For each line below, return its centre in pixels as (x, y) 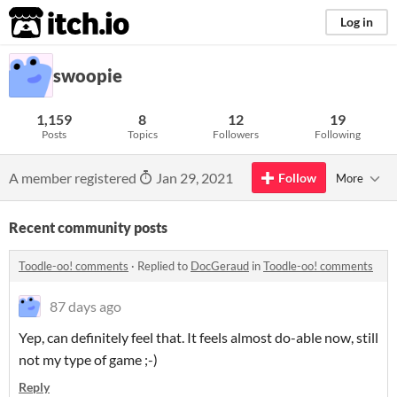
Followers (236, 134)
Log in (357, 22)
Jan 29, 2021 (193, 178)
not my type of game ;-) (90, 359)
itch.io (47, 23)
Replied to (164, 266)
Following (337, 134)
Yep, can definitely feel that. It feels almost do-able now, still (198, 337)
